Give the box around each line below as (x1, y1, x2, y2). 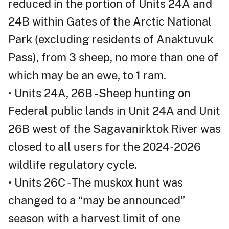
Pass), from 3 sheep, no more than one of (8, 51, 218, 64)
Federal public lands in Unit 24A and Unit (8, 104, 220, 118)
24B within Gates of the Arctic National (8, 15, 212, 28)
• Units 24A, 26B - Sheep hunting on (8, 86, 191, 100)
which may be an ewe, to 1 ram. (8, 68, 166, 82)
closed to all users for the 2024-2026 (8, 140, 201, 153)
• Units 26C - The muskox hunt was (8, 176, 183, 189)
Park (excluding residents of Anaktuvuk (8, 33, 213, 46)
